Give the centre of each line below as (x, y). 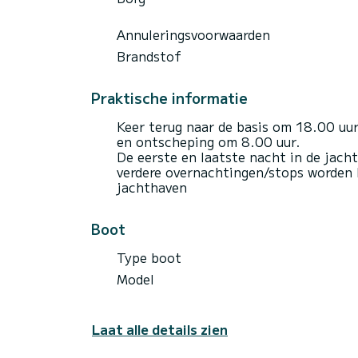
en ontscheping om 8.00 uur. (209, 141)
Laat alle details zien (160, 329)
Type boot (149, 257)
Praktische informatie (169, 97)
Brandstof (149, 56)
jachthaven (152, 187)
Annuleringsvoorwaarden (193, 34)
